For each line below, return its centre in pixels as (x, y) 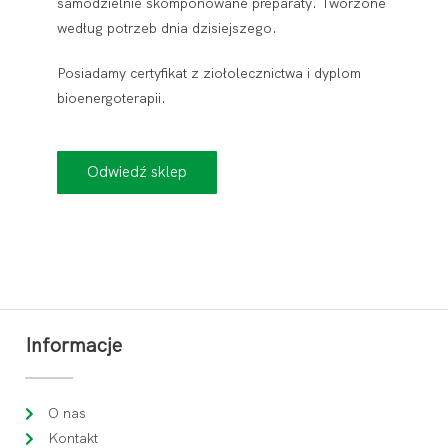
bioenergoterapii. (112, 98)
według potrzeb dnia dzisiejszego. (167, 28)
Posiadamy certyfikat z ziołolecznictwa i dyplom (209, 73)
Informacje (73, 345)
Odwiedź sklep (137, 172)
